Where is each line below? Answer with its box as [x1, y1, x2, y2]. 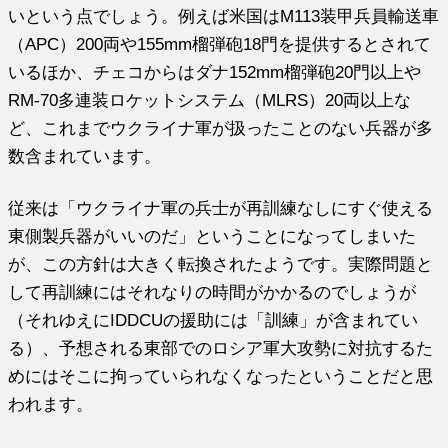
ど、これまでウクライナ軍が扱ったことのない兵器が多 [8, 118, 434, 137]
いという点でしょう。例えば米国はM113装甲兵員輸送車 [8, 6, 440, 25]
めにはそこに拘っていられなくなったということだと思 [8, 366, 434, 385]
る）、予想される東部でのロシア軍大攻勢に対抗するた [8, 338, 434, 357]
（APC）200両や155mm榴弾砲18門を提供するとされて [8, 34, 432, 53]
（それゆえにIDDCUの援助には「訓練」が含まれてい [8, 310, 419, 329]
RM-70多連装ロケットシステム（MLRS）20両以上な [8, 90, 412, 109]
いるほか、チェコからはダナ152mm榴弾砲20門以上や [8, 62, 422, 81]
